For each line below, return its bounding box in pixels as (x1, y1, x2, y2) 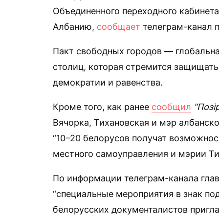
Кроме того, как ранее (53, 102, 152, 112)
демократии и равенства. (53, 77, 163, 88)
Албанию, (53, 22, 97, 32)
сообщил (152, 102, 191, 112)
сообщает (97, 22, 140, 32)
